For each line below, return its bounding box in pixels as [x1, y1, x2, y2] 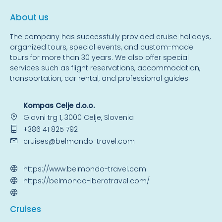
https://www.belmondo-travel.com [23, 164, 146, 174]
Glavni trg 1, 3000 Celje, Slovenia [23, 112, 134, 123]
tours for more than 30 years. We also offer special [10, 53, 189, 63]
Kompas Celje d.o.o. [23, 101, 95, 111]
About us [10, 11, 49, 24]
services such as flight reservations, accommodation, [10, 63, 200, 73]
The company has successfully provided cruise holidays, [10, 32, 211, 42]
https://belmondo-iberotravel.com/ [23, 176, 150, 186]
